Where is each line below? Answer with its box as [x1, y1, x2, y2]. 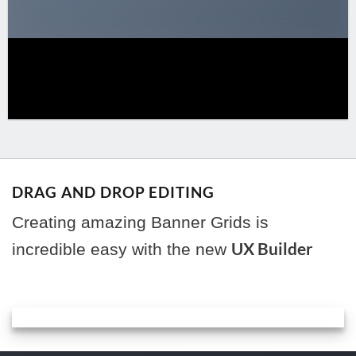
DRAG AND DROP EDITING [12, 183, 215, 201]
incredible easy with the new [12, 239, 231, 258]
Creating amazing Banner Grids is [12, 212, 269, 231]
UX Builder [231, 238, 313, 258]
